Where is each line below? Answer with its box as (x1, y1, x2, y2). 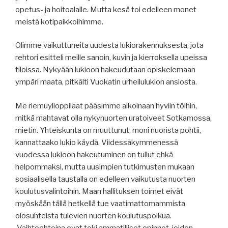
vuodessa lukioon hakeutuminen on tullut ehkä (15, 150, 173, 159)
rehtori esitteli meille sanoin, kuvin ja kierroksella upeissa (15, 53, 207, 63)
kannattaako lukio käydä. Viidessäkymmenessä (15, 137, 178, 147)
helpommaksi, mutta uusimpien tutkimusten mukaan (15, 162, 194, 172)
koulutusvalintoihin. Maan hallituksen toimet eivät (15, 186, 183, 196)
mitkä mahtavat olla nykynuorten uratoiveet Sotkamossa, (15, 113, 212, 123)
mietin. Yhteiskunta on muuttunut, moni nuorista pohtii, (15, 125, 201, 135)
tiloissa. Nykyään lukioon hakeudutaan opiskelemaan (15, 65, 195, 75)
